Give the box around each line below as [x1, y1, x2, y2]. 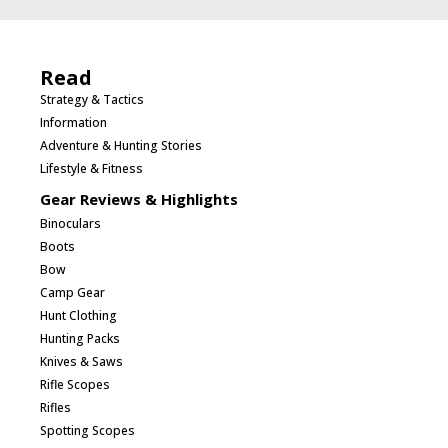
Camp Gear [40, 283, 105, 301]
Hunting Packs [40, 329, 120, 347]
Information [40, 113, 107, 131]
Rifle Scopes [40, 375, 110, 393]
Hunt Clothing [40, 306, 117, 324]
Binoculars [40, 214, 101, 232]
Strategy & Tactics [40, 90, 144, 108]
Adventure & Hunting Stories [40, 136, 202, 154]
